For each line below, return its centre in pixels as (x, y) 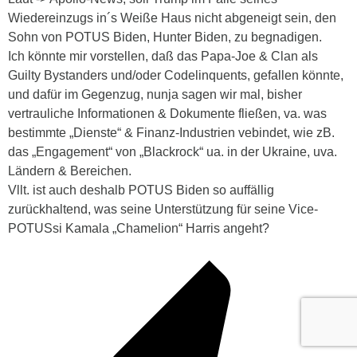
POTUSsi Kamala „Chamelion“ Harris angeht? (139, 229)
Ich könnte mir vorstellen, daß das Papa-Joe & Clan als (163, 57)
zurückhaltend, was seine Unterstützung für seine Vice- (163, 210)
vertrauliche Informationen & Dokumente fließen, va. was (167, 114)
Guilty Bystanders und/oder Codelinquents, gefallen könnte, (176, 76)
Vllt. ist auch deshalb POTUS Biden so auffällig (141, 190)
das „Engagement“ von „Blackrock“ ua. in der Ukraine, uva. (173, 152)
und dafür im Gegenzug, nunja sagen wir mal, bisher (155, 95)
